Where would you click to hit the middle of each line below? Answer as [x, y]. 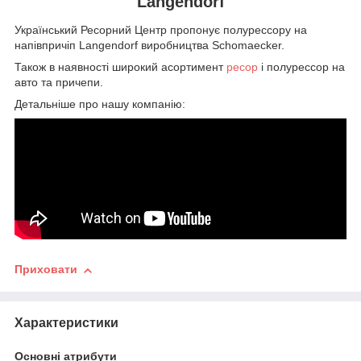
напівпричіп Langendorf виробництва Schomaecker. [149, 46]
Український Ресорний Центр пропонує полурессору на [161, 30]
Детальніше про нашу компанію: [100, 104]
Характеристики [66, 322]
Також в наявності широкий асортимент [120, 67]
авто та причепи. [59, 83]
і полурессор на [301, 67]
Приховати [46, 270]
